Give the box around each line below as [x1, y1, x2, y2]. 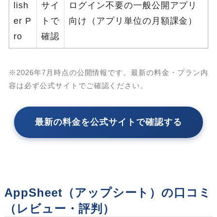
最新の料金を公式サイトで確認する [35, 117, 182, 127]
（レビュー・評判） [4, 201, 115, 215]
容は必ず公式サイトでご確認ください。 [9, 81, 148, 90]
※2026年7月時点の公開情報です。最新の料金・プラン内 [9, 68, 208, 77]
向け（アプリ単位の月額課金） [68, 16, 198, 26]
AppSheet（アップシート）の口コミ [4, 186, 212, 199]
